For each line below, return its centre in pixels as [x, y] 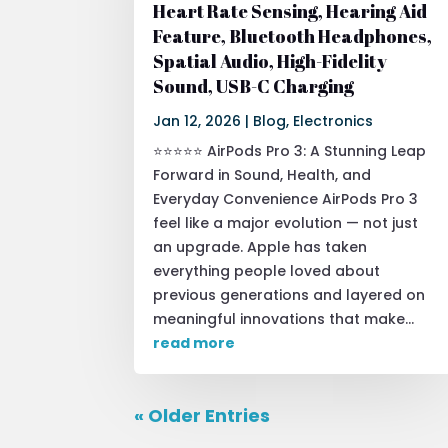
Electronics [333, 120]
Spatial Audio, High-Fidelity [270, 60]
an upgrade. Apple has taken [260, 246]
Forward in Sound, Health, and [262, 174]
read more [194, 342]
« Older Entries [202, 415]
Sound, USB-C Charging [254, 85]
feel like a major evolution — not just [286, 222]
